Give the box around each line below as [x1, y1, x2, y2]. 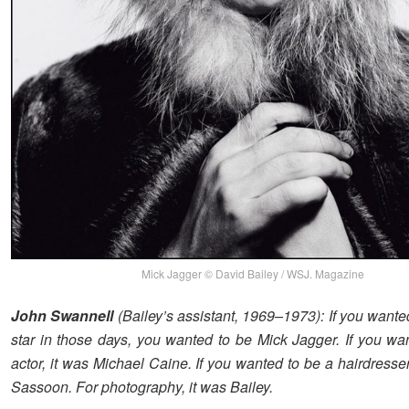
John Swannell [11, 304, 114, 326]
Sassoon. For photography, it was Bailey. [11, 375, 273, 397]
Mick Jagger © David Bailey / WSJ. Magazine [141, 265, 364, 281]
